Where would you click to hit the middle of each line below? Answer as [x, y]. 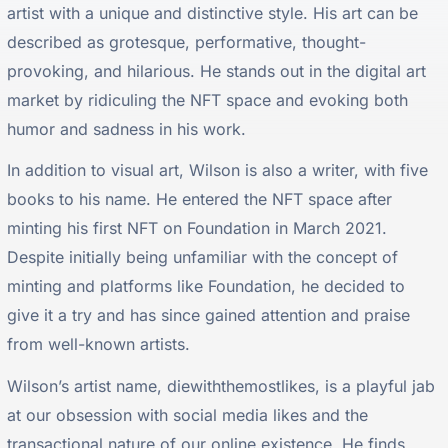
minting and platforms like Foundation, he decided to [206, 286]
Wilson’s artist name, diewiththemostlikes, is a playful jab [221, 385]
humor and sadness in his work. [127, 129]
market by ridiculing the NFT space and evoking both [208, 100]
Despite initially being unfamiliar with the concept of [203, 257]
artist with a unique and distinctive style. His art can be [213, 13]
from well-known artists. [99, 344]
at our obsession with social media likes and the [188, 414]
